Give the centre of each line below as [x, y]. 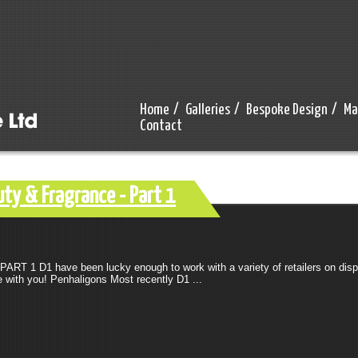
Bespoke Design [287, 110]
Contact [161, 126]
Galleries [208, 110]
